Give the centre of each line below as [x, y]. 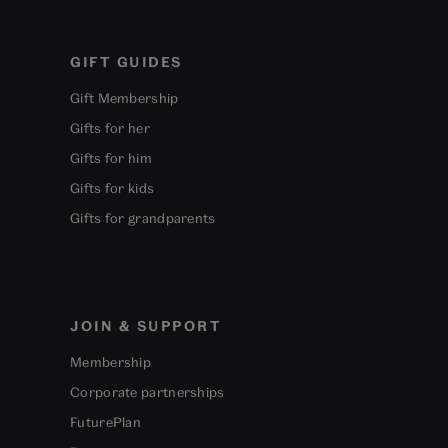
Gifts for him [111, 158]
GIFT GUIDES [126, 62]
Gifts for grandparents [143, 218]
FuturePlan [105, 422]
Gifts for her [110, 128]
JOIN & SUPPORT [145, 326]
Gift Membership [124, 98]
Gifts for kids [112, 188]
